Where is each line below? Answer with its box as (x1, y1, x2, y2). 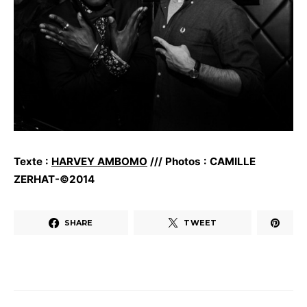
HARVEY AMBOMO (51, 155, 147, 169)
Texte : (14, 155, 51, 169)
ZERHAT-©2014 (14, 173, 95, 186)
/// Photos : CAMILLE (147, 155, 256, 169)
